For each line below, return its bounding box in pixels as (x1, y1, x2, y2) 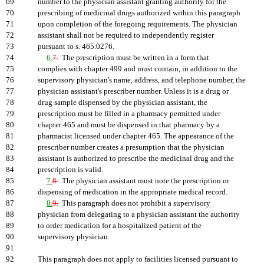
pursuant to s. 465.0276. (38, 42, 114, 51)
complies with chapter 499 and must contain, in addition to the (38, 65, 237, 73)
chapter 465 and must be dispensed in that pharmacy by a (38, 121, 220, 129)
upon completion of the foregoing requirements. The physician (38, 20, 237, 28)
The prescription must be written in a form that (58, 54, 209, 62)
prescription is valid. (38, 166, 103, 174)
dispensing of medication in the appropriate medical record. (38, 188, 227, 196)
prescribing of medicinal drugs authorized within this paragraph (38, 9, 240, 17)
